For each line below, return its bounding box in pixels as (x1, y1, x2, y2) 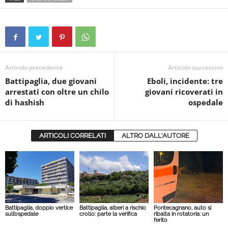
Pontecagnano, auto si (153, 205, 211, 212)
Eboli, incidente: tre (147, 76, 223, 87)
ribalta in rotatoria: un (153, 211, 209, 218)
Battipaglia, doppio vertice (5, 205, 73, 212)
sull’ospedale (5, 211, 38, 218)
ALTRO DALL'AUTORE (121, 132, 189, 140)
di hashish (5, 97, 44, 108)
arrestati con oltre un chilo (5, 87, 109, 97)
